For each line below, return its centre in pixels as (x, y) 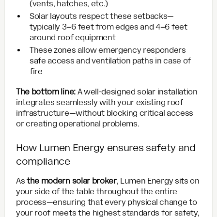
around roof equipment (73, 37)
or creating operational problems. (78, 124)
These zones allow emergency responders (108, 50)
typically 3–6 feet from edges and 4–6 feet (108, 27)
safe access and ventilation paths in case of (110, 61)
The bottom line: (46, 92)
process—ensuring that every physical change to (107, 202)
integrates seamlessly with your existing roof (100, 102)
